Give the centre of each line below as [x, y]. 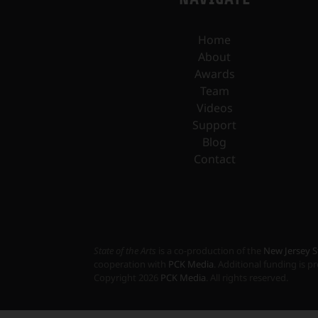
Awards [214, 74]
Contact [214, 159]
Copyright [116, 278]
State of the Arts [125, 251]
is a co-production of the [210, 251]
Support [214, 125]
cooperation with [131, 264]
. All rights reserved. [247, 278]
